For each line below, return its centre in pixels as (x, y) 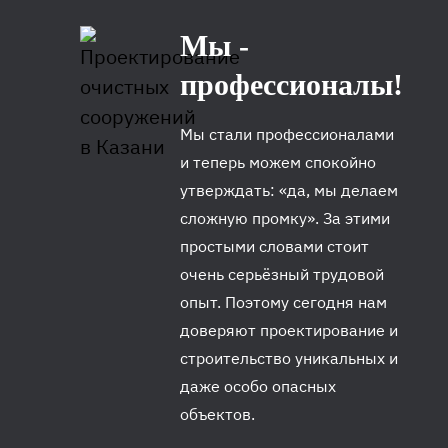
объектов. (217, 414)
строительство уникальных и (289, 358)
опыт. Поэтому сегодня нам (283, 302)
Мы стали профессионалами (287, 134)
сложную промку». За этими (285, 218)
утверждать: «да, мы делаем (289, 190)
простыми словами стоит (274, 246)
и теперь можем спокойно (278, 162)
